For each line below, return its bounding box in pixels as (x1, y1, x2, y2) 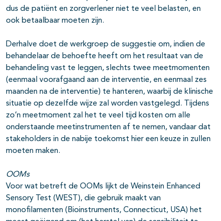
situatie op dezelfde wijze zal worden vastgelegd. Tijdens (6, 99, 209, 108)
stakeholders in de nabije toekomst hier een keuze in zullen (6, 135, 211, 143)
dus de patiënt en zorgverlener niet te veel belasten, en (6, 4, 201, 13)
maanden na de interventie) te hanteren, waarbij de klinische (6, 87, 213, 96)
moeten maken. (6, 147, 60, 155)
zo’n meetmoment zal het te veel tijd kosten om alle (6, 111, 190, 119)
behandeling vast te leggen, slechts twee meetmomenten (6, 64, 210, 72)
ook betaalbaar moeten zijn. (6, 16, 104, 25)
